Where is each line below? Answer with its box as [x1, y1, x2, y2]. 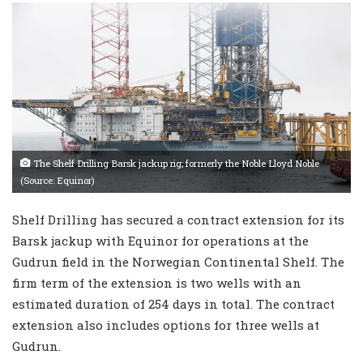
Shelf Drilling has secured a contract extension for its [12, 211, 344, 228]
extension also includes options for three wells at [12, 316, 319, 333]
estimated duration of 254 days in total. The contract [12, 295, 335, 312]
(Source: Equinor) [20, 173, 95, 186]
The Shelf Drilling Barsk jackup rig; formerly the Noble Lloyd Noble [31, 156, 319, 169]
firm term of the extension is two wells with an [12, 274, 301, 291]
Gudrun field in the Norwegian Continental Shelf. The [12, 253, 344, 270]
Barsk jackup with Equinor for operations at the [12, 232, 309, 249]
